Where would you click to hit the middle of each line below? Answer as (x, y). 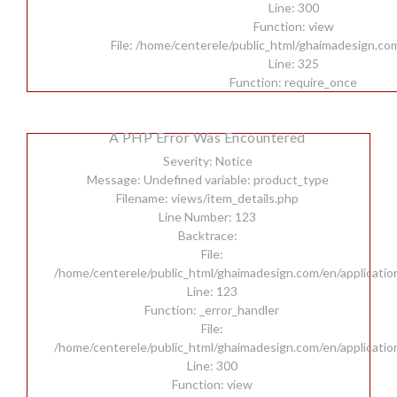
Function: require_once (293, 82)
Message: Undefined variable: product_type (207, 179)
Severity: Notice (207, 161)
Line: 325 (293, 63)
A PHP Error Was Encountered (207, 137)
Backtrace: (207, 235)
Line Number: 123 (207, 217)
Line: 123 (212, 291)
